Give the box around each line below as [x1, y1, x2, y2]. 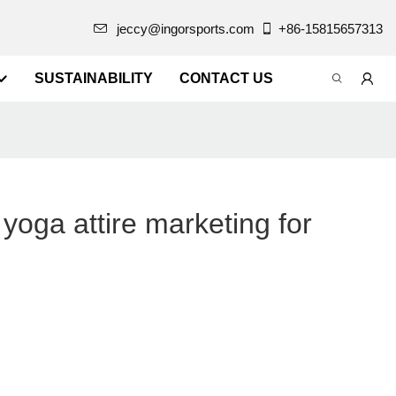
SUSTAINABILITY [34, 71, 153, 86]
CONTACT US [179, 71, 273, 86]
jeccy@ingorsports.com [117, 20, 255, 36]
